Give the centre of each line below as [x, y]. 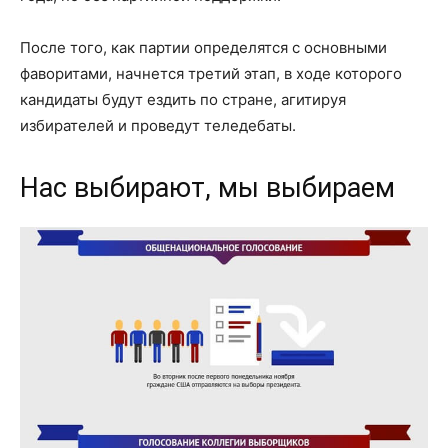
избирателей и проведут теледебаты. [158, 126]
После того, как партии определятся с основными [203, 48]
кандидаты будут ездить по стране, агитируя [183, 100]
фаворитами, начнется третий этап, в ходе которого [211, 74]
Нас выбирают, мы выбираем [207, 188]
